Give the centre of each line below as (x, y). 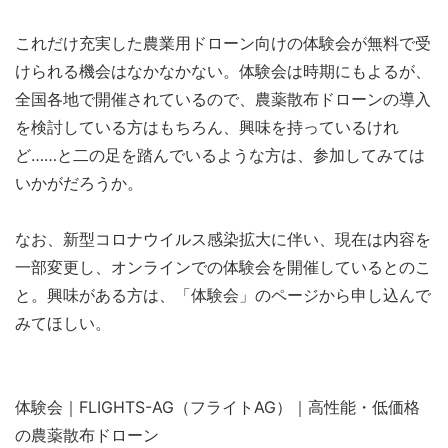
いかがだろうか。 (79, 183)
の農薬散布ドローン (87, 435)
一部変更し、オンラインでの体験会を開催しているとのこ (223, 267)
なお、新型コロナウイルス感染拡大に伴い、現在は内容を (223, 239)
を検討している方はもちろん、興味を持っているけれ (207, 127)
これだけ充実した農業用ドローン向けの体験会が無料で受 (223, 43)
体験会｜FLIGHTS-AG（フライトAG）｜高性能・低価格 (217, 407)
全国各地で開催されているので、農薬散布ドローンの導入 (223, 99)
